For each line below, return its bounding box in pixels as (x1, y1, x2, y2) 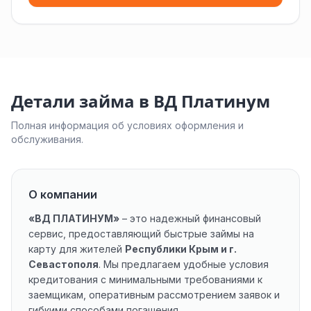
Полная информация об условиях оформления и (11, 119, 244, 131)
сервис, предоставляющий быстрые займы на (28, 228, 254, 239)
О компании (28, 187, 97, 201)
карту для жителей (28, 243, 125, 255)
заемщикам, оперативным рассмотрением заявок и (28, 289, 280, 301)
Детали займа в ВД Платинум (11, 91, 270, 112)
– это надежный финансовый (119, 212, 261, 224)
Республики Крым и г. (125, 243, 237, 255)
